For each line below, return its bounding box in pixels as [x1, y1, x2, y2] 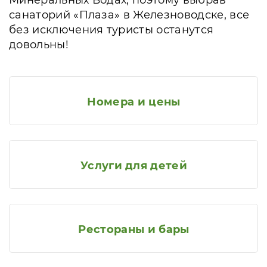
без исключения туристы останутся [9, 23, 214, 36]
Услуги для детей [80, 159, 188, 172]
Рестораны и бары [78, 223, 190, 236]
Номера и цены [87, 95, 181, 108]
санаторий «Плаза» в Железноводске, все [9, 8, 250, 21]
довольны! [9, 38, 69, 51]
